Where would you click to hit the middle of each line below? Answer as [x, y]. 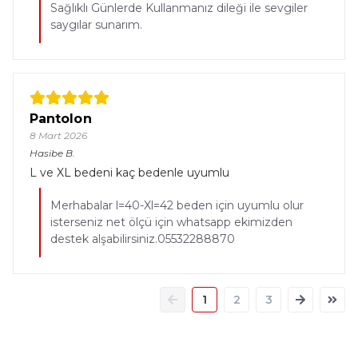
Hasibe [46, 153]
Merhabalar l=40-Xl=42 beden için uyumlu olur [177, 205]
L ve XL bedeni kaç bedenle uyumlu [129, 173]
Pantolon [61, 119]
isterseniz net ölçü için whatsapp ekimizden [171, 222]
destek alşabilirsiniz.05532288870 [143, 239]
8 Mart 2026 [58, 135]
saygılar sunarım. [96, 25]
